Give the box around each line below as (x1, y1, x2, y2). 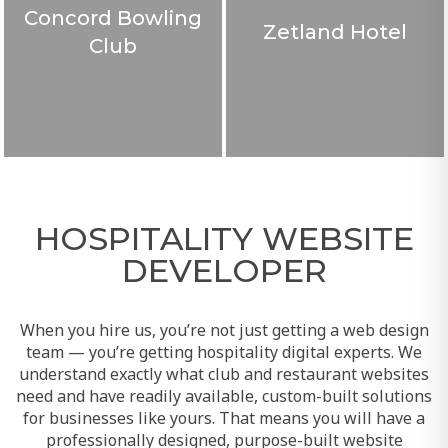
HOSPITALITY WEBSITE (34, 217, 414, 257)
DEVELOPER (121, 249, 327, 289)
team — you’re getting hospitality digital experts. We (25, 339, 422, 362)
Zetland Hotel (262, 18, 407, 43)
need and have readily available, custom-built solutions (15, 383, 432, 406)
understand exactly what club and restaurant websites (18, 361, 429, 384)
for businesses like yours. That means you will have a (22, 405, 425, 428)
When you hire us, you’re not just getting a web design (19, 317, 429, 340)
